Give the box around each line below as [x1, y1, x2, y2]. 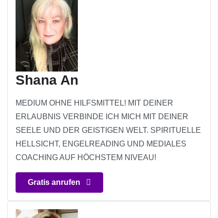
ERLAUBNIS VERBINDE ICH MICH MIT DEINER [16, 112, 188, 121]
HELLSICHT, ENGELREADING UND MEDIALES [16, 140, 186, 148]
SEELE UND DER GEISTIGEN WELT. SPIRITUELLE [16, 126, 201, 135]
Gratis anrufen [28, 178, 82, 187]
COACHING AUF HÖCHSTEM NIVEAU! [16, 153, 156, 162]
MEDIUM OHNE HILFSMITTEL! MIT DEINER [16, 99, 173, 108]
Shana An [16, 73, 78, 88]
